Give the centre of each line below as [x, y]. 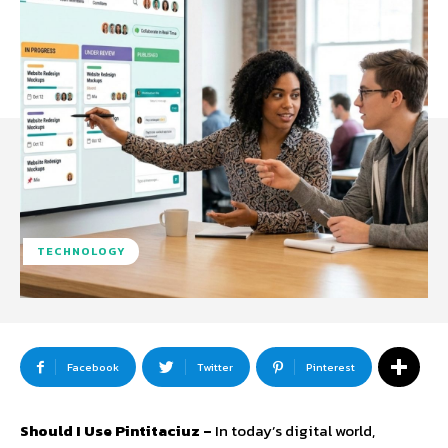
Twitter [215, 367]
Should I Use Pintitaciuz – [117, 431]
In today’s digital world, [295, 431]
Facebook [93, 367]
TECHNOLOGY [81, 251]
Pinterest [330, 367]
